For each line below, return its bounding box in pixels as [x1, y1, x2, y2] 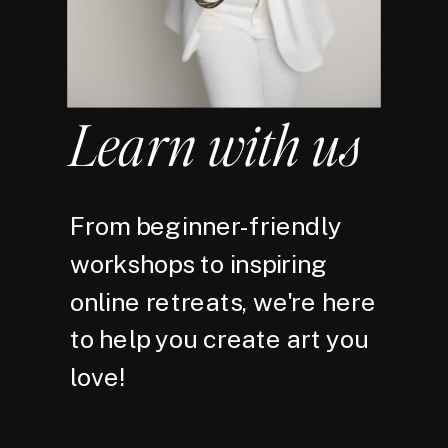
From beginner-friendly [70, 211, 342, 241]
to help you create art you [70, 324, 369, 355]
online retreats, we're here [70, 286, 377, 317]
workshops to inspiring [70, 249, 328, 279]
